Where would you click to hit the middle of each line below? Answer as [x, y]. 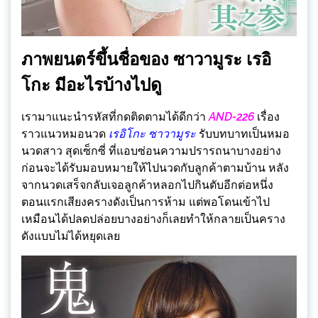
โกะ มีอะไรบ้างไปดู [92, 85]
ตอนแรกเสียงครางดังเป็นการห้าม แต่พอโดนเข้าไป [146, 202]
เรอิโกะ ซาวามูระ [152, 134]
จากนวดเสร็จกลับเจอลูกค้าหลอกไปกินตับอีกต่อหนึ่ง [147, 185]
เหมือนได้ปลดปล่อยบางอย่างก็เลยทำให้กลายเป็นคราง [153, 219]
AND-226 [231, 117]
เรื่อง [267, 117]
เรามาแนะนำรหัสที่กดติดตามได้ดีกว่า [115, 117]
